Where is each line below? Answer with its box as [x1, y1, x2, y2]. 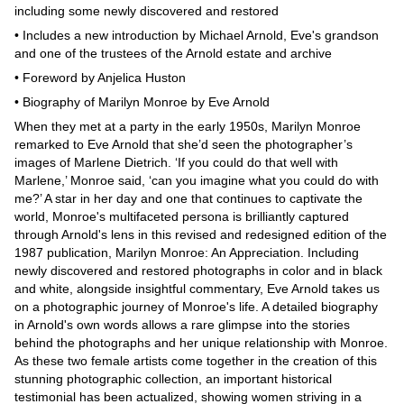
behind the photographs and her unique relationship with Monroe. [14, 335, 388, 350]
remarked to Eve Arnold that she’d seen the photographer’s [14, 136, 353, 151]
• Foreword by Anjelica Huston [14, 69, 186, 85]
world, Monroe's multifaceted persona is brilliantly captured [14, 208, 349, 224]
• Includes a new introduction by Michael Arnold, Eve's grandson [14, 27, 379, 42]
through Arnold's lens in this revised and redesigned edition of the [14, 226, 387, 242]
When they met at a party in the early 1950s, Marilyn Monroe [14, 118, 361, 133]
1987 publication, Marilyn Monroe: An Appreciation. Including [14, 244, 359, 260]
